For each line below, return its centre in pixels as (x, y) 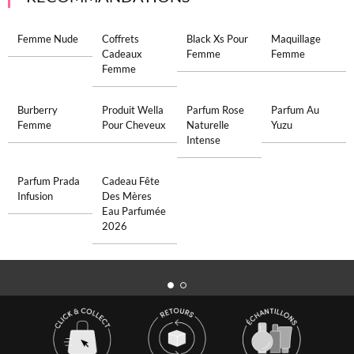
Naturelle (208, 125)
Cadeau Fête (130, 181)
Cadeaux (122, 54)
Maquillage (296, 39)
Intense (203, 140)
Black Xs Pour (217, 39)
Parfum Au (296, 110)
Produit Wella (132, 110)
